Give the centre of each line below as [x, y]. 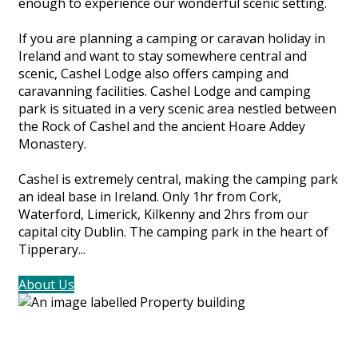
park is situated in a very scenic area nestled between [177, 108]
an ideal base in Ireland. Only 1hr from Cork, [150, 196]
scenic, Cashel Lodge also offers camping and [153, 73]
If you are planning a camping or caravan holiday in [172, 38]
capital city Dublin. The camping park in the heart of [173, 231]
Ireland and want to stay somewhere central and [163, 56]
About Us [46, 284]
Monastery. [52, 143]
